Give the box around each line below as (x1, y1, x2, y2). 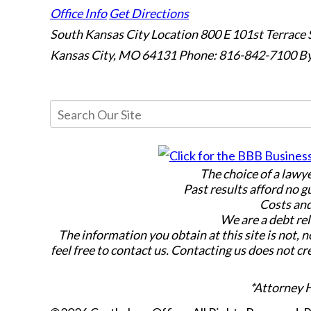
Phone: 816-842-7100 (178, 47, 296, 62)
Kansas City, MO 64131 (50, 47, 178, 62)
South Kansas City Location (50, 26, 198, 42)
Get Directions (109, 5, 189, 21)
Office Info (50, 5, 107, 21)
